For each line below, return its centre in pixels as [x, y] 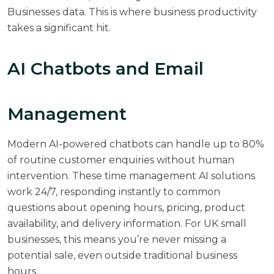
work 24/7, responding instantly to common [114, 191]
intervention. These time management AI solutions [131, 176]
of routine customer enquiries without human [121, 160]
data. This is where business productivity [158, 12]
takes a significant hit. [59, 28]
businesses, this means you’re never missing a [117, 239]
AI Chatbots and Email [106, 68]
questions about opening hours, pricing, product [126, 207]
